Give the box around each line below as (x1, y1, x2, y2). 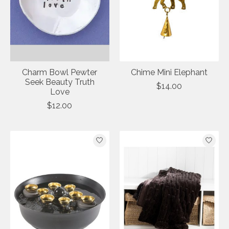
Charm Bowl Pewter (22, 67, 98, 77)
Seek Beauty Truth (25, 77, 95, 87)
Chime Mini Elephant (130, 67, 208, 77)
